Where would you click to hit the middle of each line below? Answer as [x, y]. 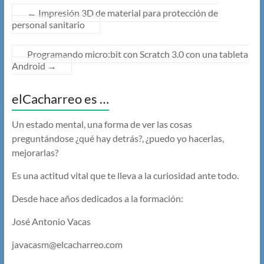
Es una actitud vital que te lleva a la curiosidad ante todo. [125, 176]
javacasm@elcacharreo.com [67, 245]
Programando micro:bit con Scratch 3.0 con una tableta [137, 54]
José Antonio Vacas [51, 222]
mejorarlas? [35, 153]
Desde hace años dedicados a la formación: [97, 199]
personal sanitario [48, 25]
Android [29, 66]
